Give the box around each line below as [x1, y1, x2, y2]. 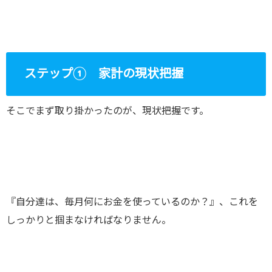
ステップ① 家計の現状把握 [24, 68, 183, 81]
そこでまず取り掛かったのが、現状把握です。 [6, 106, 209, 117]
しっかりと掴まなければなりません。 [6, 216, 171, 226]
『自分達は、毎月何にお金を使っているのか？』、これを [6, 197, 258, 208]
